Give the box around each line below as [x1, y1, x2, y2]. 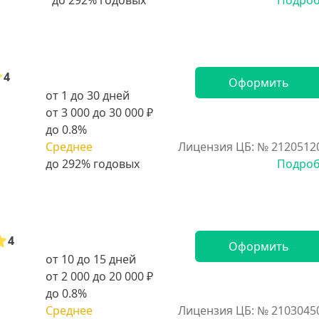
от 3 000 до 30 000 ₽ [46, 105, 153, 120]
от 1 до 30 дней [46, 88, 130, 103]
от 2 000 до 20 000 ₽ [46, 268, 153, 284]
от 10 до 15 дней [46, 251, 136, 267]
